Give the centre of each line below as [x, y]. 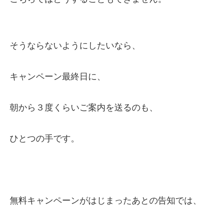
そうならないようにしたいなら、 [75, 46]
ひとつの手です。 [45, 139]
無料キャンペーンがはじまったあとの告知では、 [106, 201]
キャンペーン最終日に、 [58, 77]
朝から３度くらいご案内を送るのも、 [84, 108]
